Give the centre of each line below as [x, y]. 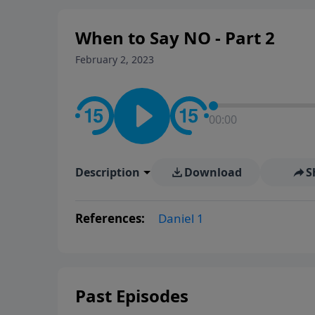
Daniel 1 [181, 218]
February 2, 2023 [115, 59]
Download [213, 172]
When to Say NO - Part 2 [175, 37]
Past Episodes [132, 295]
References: [111, 218]
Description [108, 172]
